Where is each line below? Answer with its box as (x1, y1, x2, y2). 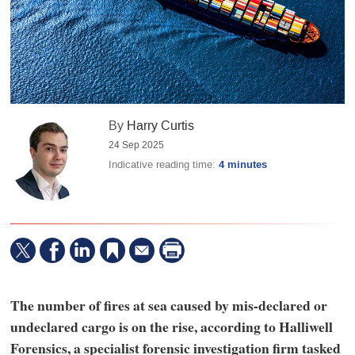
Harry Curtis (127, 117, 195, 135)
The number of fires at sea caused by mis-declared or (10, 294, 327, 315)
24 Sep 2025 (109, 139, 165, 152)
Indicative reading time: (109, 158, 219, 172)
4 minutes (219, 158, 268, 173)
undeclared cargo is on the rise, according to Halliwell (10, 315, 333, 337)
